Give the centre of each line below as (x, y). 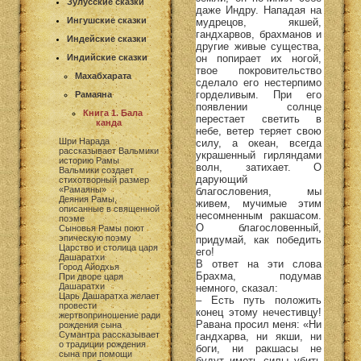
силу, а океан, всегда (259, 143)
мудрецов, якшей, (259, 22)
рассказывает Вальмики (109, 151)
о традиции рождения (102, 344)
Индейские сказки (107, 39)
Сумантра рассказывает (109, 334)
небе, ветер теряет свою (259, 131)
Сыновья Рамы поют (102, 228)
